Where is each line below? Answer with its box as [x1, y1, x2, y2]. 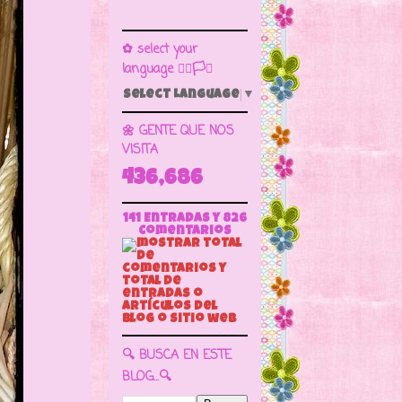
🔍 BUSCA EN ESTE [122, 346, 232, 366]
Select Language [123, 89, 240, 102]
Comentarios [138, 225, 232, 239]
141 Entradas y [123, 213, 223, 226]
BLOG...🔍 [122, 368, 171, 388]
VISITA [122, 141, 158, 161]
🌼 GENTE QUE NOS [122, 122, 234, 142]
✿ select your [122, 40, 197, 60]
